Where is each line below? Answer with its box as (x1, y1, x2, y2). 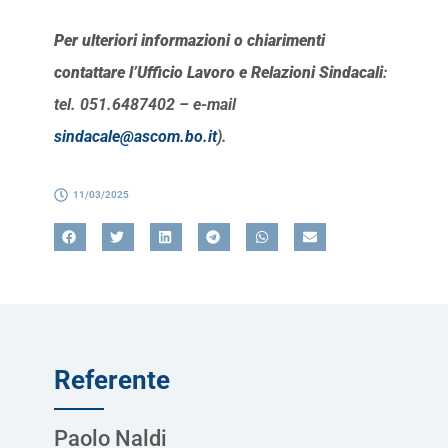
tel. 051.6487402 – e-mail (53, 95, 236, 115)
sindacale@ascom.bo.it (53, 127, 217, 147)
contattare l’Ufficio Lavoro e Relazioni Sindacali (53, 63, 383, 83)
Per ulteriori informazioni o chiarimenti (53, 31, 325, 51)
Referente (53, 365, 170, 396)
